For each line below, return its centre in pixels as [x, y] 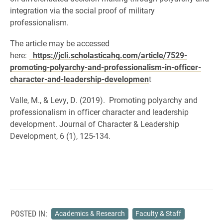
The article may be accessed [60, 43]
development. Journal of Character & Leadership [95, 124]
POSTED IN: [29, 214]
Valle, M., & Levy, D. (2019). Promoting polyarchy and [104, 100]
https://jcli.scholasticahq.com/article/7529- [110, 55]
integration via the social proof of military [82, 10]
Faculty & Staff [159, 213]
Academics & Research [90, 213]
